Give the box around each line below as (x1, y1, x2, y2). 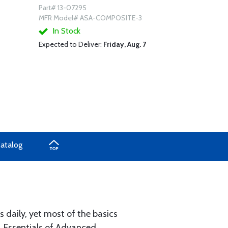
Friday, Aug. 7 (103, 40, 146, 49)
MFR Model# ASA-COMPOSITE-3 (38, 13, 142, 22)
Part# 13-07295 (38, 3, 87, 12)
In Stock (50, 26, 80, 36)
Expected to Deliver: (38, 40, 103, 49)
